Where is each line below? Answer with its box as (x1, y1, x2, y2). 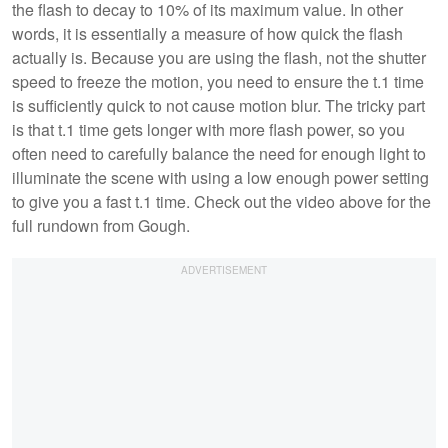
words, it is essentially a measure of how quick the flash (12, 21, 403, 45)
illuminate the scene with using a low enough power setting (12, 165, 429, 189)
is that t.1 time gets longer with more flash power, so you (12, 117, 405, 141)
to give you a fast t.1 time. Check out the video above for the (12, 189, 431, 213)
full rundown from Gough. (12, 213, 194, 237)
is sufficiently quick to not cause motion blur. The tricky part (12, 93, 425, 117)
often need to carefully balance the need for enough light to (12, 141, 426, 165)
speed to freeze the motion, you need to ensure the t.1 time (12, 69, 424, 93)
